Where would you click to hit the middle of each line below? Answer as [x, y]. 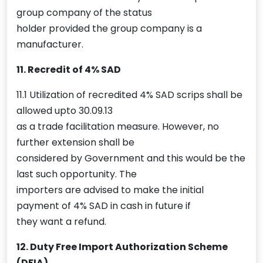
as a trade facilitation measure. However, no [118, 127]
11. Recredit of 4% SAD [69, 70]
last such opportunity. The [77, 174]
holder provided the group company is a [109, 29]
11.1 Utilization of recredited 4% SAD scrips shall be [129, 95]
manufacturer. [50, 45]
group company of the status [84, 13]
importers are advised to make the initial [110, 190]
